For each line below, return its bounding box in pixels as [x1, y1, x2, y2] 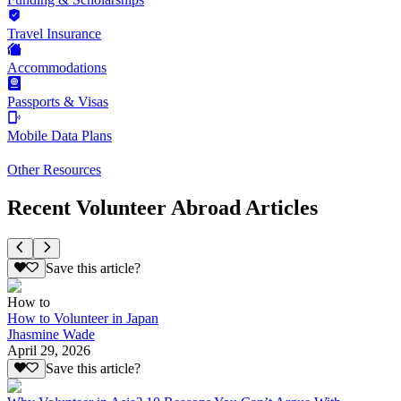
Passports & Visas [7, 94, 108, 110]
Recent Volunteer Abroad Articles [7, 196, 318, 220]
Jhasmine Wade [7, 326, 95, 342]
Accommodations [7, 60, 107, 76]
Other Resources [7, 162, 101, 178]
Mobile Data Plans [7, 128, 112, 144]
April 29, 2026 [7, 342, 90, 358]
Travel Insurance [7, 26, 101, 42]
